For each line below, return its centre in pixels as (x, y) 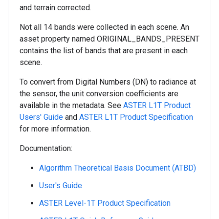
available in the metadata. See (71, 105)
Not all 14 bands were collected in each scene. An (104, 27)
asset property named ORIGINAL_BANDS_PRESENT (109, 39)
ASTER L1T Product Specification (136, 117)
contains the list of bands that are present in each (104, 51)
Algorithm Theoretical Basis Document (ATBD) (118, 168)
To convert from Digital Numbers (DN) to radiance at (108, 82)
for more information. (55, 129)
